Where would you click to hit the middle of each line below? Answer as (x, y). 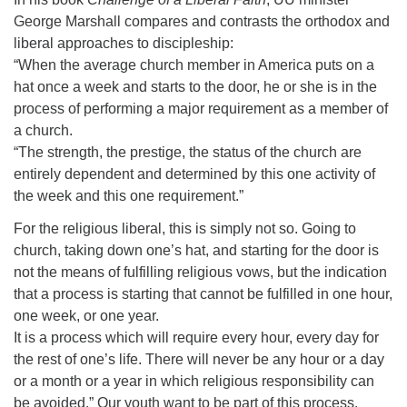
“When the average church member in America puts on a (194, 65)
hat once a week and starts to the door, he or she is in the (195, 87)
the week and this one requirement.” (129, 196)
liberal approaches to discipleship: (124, 43)
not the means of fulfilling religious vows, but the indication (200, 272)
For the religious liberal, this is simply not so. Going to (185, 228)
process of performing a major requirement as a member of (201, 109)
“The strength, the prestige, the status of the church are (188, 152)
